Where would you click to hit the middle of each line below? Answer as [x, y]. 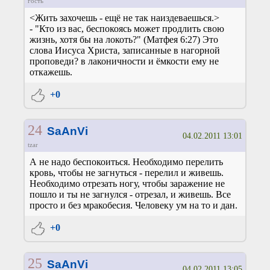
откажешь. [51, 72]
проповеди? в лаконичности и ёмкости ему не [124, 61]
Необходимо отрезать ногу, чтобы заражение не [127, 184]
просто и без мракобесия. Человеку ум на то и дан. [133, 206]
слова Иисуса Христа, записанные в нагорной [125, 51]
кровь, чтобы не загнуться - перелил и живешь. [127, 173]
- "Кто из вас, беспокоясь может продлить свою [127, 29]
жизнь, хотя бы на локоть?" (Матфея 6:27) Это [124, 40]
